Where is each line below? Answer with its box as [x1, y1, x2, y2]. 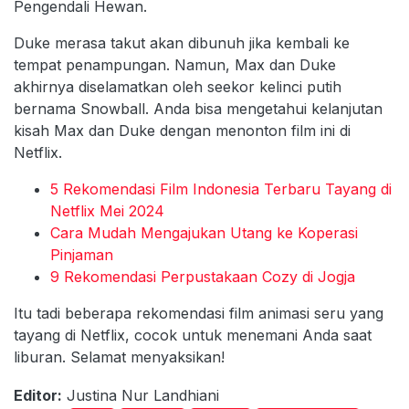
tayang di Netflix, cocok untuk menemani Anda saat [14, 325, 372, 344]
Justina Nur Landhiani [67, 385, 219, 404]
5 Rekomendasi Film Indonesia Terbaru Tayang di [50, 179, 392, 198]
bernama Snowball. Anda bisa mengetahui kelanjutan [14, 99, 383, 118]
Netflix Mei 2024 [50, 201, 164, 220]
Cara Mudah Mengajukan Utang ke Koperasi [50, 223, 358, 242]
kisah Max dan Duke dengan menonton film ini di [14, 121, 351, 140]
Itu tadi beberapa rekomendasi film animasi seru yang [14, 303, 383, 322]
